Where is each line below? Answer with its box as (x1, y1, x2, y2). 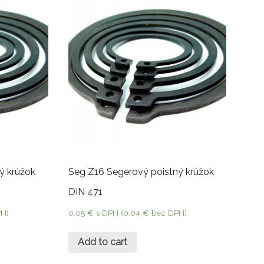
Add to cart (77, 236, 127, 248)
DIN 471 (68, 186, 103, 197)
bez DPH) (148, 207, 187, 217)
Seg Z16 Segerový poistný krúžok (68, 166, 214, 177)
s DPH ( (95, 207, 123, 217)
